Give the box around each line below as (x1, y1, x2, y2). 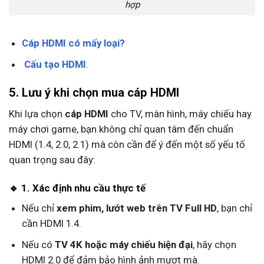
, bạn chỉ (216, 202, 252, 214)
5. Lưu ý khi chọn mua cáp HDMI (9, 85, 179, 100)
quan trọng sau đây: (9, 153, 95, 166)
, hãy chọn (192, 239, 236, 250)
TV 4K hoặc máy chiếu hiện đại (54, 239, 193, 250)
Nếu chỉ (21, 202, 57, 214)
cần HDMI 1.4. (21, 217, 81, 229)
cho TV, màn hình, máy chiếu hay (108, 107, 252, 120)
